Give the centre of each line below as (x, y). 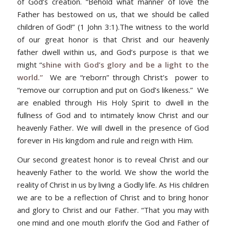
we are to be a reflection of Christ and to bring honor (113, 197)
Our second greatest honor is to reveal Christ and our (113, 160)
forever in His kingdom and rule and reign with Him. (105, 140)
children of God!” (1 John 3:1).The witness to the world (113, 27)
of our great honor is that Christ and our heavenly (113, 40)
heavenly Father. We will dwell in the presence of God (113, 128)
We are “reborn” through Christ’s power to (129, 77)
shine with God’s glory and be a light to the (126, 65)
